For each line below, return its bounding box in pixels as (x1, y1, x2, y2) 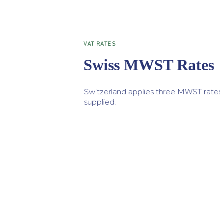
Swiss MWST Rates (83, 56, 214, 74)
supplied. (84, 97, 116, 107)
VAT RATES (83, 41, 116, 48)
